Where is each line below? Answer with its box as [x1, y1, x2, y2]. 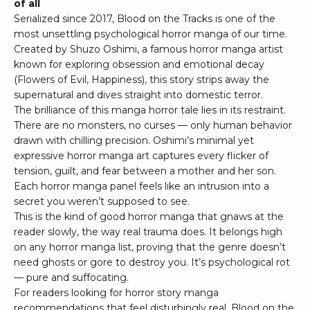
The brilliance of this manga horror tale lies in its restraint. [14, 104, 286, 117]
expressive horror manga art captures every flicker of [14, 149, 268, 163]
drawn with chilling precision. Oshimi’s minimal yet [14, 134, 254, 147]
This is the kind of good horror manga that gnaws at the [14, 210, 284, 224]
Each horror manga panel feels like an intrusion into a [14, 180, 269, 193]
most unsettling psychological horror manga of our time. [14, 28, 287, 41]
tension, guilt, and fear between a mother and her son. [14, 165, 276, 178]
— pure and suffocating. [14, 271, 129, 284]
